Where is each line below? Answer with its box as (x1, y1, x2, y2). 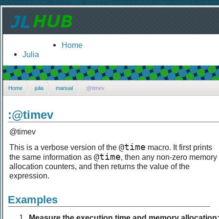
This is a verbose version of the (9, 142, 119, 152)
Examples (8, 193, 58, 206)
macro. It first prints (146, 142, 212, 152)
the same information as (9, 152, 94, 161)
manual (56, 85, 73, 91)
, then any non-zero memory (121, 152, 217, 161)
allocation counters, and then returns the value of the (9, 161, 190, 171)
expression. (9, 171, 49, 180)
